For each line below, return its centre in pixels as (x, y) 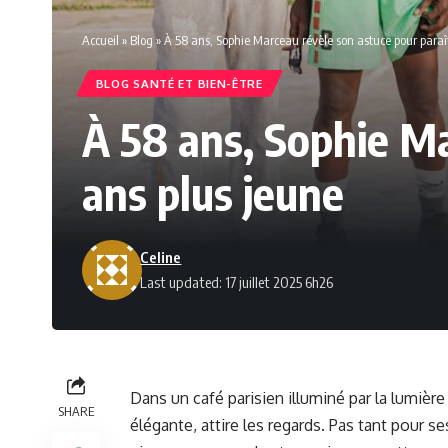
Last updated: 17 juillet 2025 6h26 (237, 282)
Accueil (100, 40)
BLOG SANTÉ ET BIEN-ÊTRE (179, 84)
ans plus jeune (213, 193)
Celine (161, 257)
